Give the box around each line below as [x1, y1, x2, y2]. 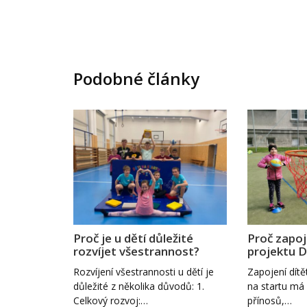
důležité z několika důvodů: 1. [73, 279, 205, 293]
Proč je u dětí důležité [73, 230, 194, 246]
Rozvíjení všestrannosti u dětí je [73, 265, 214, 278]
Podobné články [73, 67, 200, 90]
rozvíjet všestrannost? [73, 243, 200, 259]
